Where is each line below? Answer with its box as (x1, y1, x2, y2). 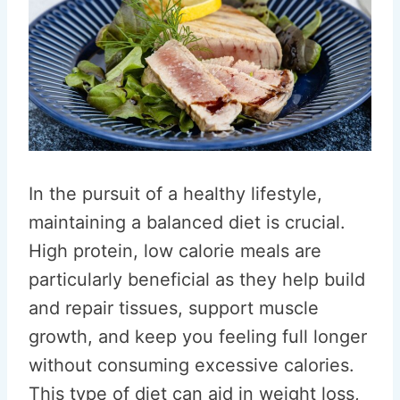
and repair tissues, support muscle (29, 297, 319, 319)
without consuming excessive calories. (29, 354, 354, 376)
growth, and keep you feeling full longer (29, 326, 367, 347)
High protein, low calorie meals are (29, 240, 321, 262)
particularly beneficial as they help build (29, 269, 365, 290)
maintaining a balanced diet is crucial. (29, 212, 346, 233)
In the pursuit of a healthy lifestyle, (29, 183, 322, 204)
